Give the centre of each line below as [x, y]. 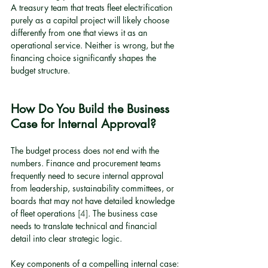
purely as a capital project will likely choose [91, 20]
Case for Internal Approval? [83, 124]
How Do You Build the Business [92, 109]
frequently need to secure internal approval [88, 176]
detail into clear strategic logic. [66, 238]
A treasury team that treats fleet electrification [93, 7]
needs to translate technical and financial [85, 226]
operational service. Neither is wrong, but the [94, 45]
